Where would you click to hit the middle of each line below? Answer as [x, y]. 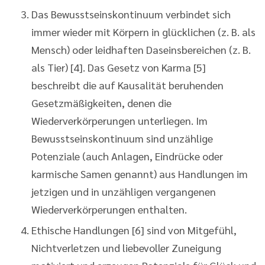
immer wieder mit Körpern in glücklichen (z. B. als [143, 31]
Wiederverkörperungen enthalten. [109, 209]
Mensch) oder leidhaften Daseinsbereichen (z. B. [141, 49]
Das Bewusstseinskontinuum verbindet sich [131, 14]
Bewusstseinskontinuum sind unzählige [122, 138]
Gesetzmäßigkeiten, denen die [101, 102]
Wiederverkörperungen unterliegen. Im [119, 120]
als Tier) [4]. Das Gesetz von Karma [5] [119, 67]
